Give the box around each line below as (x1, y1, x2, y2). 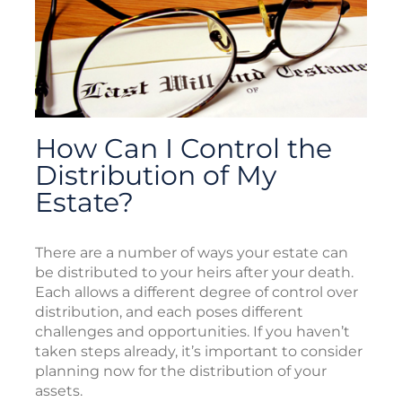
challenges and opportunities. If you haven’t (35, 322, 350, 340)
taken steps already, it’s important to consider (35, 342, 363, 360)
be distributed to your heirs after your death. (35, 263, 354, 281)
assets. (35, 381, 83, 399)
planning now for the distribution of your (35, 362, 327, 380)
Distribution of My (35, 158, 276, 192)
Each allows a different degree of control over (35, 283, 358, 301)
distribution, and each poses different (35, 302, 303, 320)
